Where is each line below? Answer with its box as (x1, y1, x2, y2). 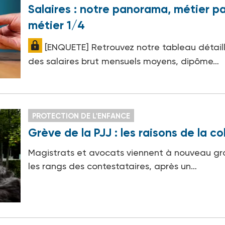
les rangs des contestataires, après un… (28, 161, 197, 172)
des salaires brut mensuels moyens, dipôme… (28, 55, 219, 66)
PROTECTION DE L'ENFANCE (32, 111, 131, 121)
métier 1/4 (28, 18, 85, 32)
